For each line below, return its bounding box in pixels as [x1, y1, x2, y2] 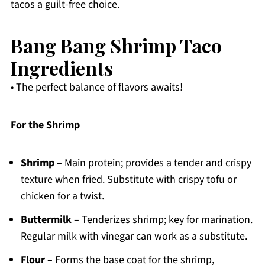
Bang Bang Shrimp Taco [10, 33, 222, 59]
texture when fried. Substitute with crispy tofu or [20, 172, 237, 188]
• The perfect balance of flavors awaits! [10, 80, 183, 95]
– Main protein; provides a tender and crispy [54, 156, 251, 171]
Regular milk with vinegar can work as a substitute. [20, 229, 247, 244]
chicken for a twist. [20, 189, 104, 204]
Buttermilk [20, 212, 72, 228]
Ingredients [10, 55, 113, 81]
